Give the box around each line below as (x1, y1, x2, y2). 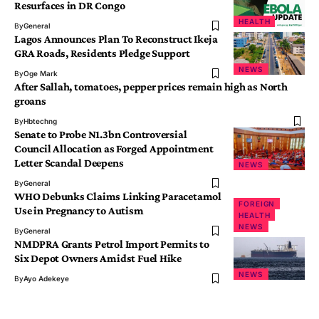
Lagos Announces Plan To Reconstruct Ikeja (14, 33, 218, 46)
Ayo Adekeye (23, 274, 69, 283)
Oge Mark (23, 69, 58, 78)
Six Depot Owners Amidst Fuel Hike (14, 252, 182, 265)
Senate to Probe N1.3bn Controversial (14, 128, 187, 141)
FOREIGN (239, 199, 276, 209)
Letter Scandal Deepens (14, 157, 124, 169)
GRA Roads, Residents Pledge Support (14, 47, 190, 60)
